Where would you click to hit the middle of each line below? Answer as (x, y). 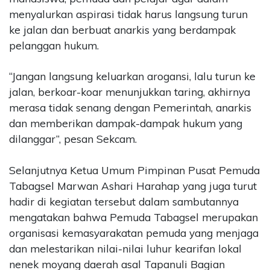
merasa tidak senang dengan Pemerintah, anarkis (130, 108)
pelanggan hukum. (54, 45)
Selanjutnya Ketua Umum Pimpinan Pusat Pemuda (134, 170)
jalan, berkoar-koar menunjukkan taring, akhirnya (130, 92)
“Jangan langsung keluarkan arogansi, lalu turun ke (132, 77)
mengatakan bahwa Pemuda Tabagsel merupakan (133, 217)
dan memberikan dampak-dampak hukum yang (126, 124)
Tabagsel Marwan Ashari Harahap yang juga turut (133, 186)
